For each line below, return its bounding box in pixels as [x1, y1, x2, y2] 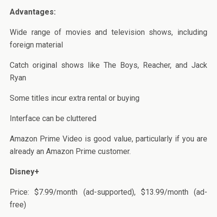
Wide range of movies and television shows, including [10, 27, 207, 37]
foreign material [10, 40, 63, 49]
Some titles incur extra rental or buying [10, 93, 139, 103]
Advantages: [10, 7, 56, 16]
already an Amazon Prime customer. [10, 146, 131, 156]
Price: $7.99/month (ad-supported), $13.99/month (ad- [10, 187, 207, 197]
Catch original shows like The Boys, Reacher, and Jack [10, 60, 207, 70]
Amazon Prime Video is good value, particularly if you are [10, 134, 207, 143]
